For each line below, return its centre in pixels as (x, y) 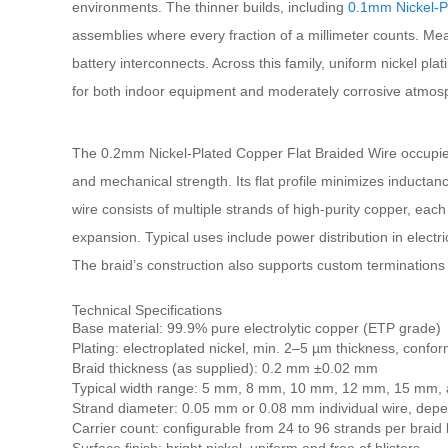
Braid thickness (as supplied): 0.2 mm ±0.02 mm (225, 368)
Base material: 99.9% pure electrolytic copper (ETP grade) (256, 328)
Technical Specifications (147, 310)
